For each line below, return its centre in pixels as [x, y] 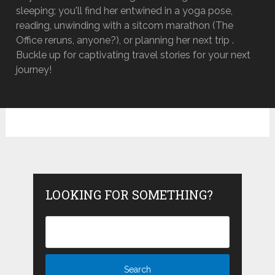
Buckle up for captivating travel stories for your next [134, 55]
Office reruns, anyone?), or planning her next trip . [125, 41]
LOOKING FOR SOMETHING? [129, 195]
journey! [34, 70]
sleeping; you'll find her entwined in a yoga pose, [125, 11]
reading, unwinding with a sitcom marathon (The [125, 26]
